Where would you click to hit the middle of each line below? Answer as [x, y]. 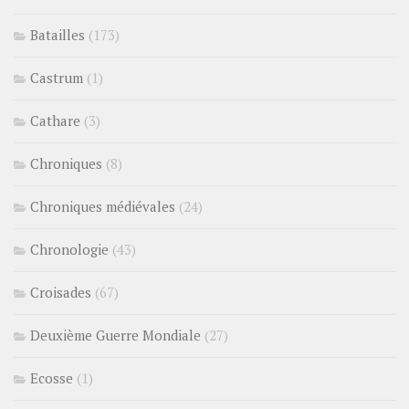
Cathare [55, 120]
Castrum [57, 77]
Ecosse [52, 378]
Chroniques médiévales [103, 206]
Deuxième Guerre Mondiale [115, 335]
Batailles [58, 34]
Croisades [61, 292]
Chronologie [69, 249]
